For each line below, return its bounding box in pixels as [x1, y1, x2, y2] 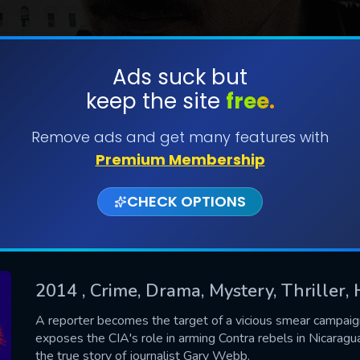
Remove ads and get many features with [31, 127, 329, 147]
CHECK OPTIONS [127, 191, 246, 211]
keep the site [85, 87, 226, 116]
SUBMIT [157, 118, 203, 137]
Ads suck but [112, 63, 247, 92]
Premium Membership [95, 149, 265, 170]
